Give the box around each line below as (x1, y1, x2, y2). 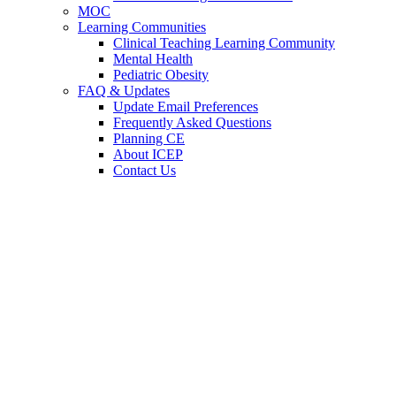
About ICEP (113, 147, 183, 163)
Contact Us (113, 163, 176, 179)
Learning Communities (78, 19, 206, 35)
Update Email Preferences (113, 99, 258, 115)
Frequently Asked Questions (113, 115, 271, 131)
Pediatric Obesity (113, 67, 209, 83)
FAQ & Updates (78, 83, 170, 99)
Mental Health (113, 51, 193, 67)
